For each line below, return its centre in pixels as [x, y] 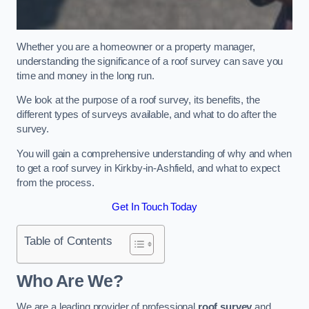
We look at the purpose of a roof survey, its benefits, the [138, 100]
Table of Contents [68, 240]
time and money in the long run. [86, 76]
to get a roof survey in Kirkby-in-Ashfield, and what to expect [148, 168]
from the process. [56, 182]
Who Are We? [70, 281]
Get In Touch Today [154, 207]
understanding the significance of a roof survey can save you [150, 61]
